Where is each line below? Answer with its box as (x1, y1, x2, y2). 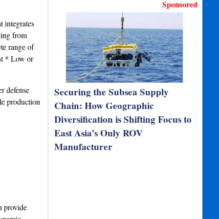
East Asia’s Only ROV (54, 126, 143, 140)
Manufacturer (54, 140, 113, 153)
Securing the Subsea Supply (54, 85, 169, 99)
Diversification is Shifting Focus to (54, 112, 192, 126)
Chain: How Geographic (54, 99, 154, 112)
